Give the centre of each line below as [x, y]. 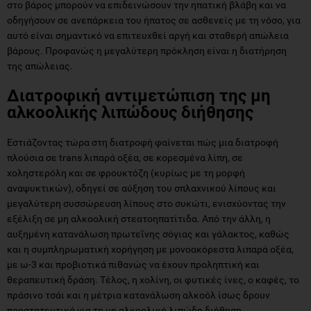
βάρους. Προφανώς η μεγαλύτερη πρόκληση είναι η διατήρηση [147, 50]
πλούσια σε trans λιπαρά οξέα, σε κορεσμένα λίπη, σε [125, 157]
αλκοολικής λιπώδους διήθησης [130, 112]
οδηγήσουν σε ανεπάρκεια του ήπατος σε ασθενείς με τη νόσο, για [154, 20]
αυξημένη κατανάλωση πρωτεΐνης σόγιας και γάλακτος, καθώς [148, 234]
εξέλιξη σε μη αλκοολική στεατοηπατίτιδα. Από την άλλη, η [139, 218]
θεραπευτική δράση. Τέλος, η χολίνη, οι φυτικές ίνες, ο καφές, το [153, 279]
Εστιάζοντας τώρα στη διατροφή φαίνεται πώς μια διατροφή [143, 142]
